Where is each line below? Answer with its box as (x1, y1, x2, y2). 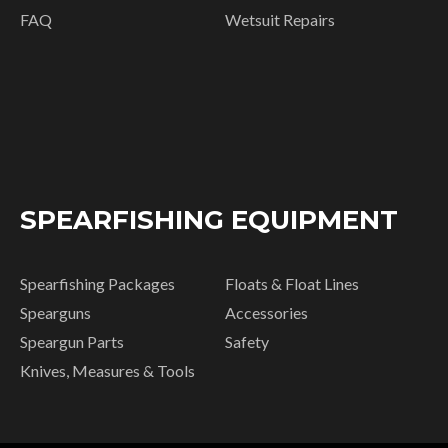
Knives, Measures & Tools (20, 361, 195, 380)
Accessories (225, 303, 309, 322)
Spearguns (20, 303, 91, 322)
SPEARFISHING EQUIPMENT (20, 204, 398, 236)
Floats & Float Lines (225, 274, 360, 293)
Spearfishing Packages (20, 274, 175, 293)
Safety (225, 332, 270, 351)
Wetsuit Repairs (225, 10, 336, 29)
